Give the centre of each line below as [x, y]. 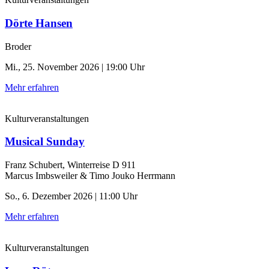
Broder [18, 46]
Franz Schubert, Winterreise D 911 [70, 165]
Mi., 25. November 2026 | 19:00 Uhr [75, 67]
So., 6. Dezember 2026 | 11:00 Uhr [71, 196]
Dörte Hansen [39, 23]
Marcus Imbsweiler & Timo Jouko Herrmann [90, 176]
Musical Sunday [45, 142]
